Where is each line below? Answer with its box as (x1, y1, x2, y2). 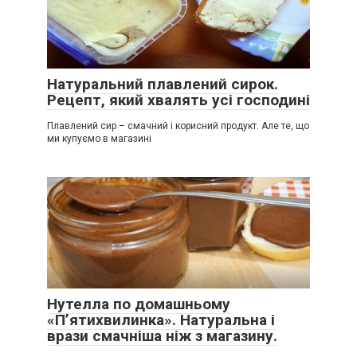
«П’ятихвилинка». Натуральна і (47, 310, 275, 329)
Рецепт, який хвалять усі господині (47, 90, 310, 109)
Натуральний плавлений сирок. (47, 74, 278, 93)
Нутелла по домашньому (47, 294, 230, 313)
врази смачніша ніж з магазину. (47, 326, 277, 345)
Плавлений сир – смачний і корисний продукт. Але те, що (47, 120, 309, 131)
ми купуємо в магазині (47, 132, 151, 144)
